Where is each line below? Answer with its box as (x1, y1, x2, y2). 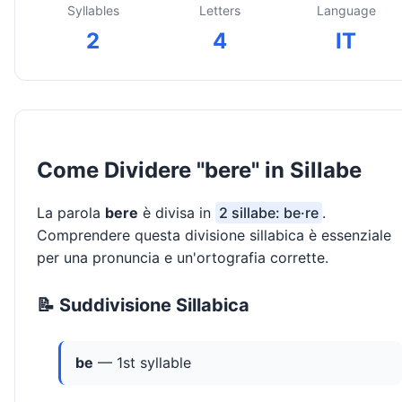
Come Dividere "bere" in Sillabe (37, 157, 362, 184)
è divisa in (138, 204, 215, 223)
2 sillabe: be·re (219, 204, 319, 223)
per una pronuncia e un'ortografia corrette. (37, 249, 328, 267)
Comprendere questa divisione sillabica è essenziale (37, 226, 391, 245)
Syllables (66, 3, 119, 19)
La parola (37, 204, 105, 223)
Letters (198, 3, 240, 19)
